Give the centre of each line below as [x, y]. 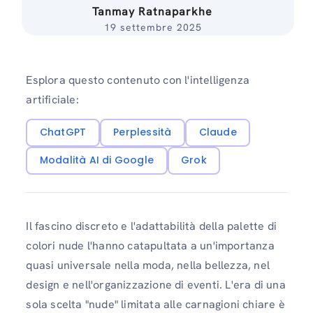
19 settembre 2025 [153, 27]
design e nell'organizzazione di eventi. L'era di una [156, 285]
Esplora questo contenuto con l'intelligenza [138, 80]
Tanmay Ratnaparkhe [153, 12]
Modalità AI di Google [97, 160]
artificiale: [52, 100]
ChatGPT [63, 132]
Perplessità [143, 132]
